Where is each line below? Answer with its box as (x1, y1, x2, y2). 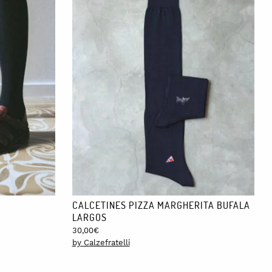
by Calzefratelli (72, 237, 130, 247)
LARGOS (72, 210, 107, 223)
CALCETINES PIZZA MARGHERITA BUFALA (72, 198, 250, 211)
